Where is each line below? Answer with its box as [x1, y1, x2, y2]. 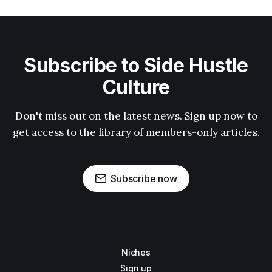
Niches [121, 247, 151, 258]
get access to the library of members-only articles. [12, 126, 260, 140]
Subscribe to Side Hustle [24, 53, 248, 78]
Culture [102, 75, 170, 100]
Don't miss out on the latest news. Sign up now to [15, 109, 257, 123]
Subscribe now [110, 172, 177, 185]
